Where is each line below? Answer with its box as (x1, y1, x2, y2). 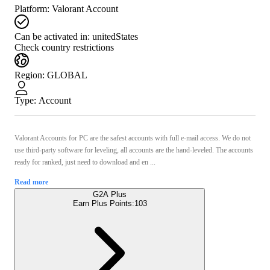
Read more (14, 177, 48, 186)
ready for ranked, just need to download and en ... (14, 157, 155, 166)
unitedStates (92, 31, 138, 42)
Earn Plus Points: (72, 198, 134, 208)
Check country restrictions (14, 42, 114, 52)
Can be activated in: (14, 31, 90, 42)
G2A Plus (93, 189, 127, 199)
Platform (14, 3, 47, 14)
